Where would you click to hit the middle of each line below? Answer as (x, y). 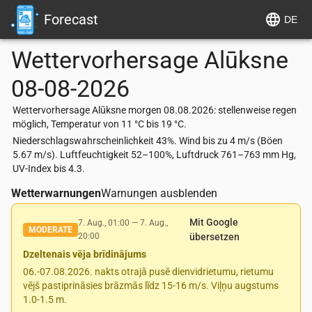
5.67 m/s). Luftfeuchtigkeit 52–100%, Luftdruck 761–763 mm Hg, (154, 155)
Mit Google (214, 222)
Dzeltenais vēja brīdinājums (85, 254)
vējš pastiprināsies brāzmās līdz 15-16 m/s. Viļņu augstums (151, 286)
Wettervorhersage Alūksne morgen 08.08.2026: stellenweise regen (155, 110)
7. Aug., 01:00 (104, 223)
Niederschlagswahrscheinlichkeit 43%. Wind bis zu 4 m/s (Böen (148, 141)
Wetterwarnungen (56, 193)
